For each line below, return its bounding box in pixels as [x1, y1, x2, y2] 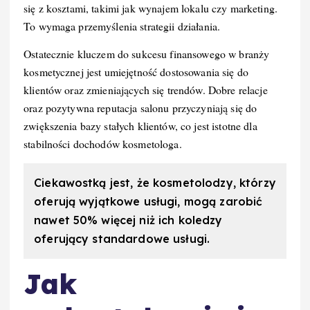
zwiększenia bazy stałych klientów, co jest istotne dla [24, 118, 257, 134]
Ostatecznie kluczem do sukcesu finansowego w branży [24, 46, 270, 62]
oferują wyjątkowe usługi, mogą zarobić [34, 194, 263, 208]
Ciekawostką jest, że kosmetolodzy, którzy [34, 175, 276, 190]
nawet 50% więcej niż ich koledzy [34, 212, 223, 227]
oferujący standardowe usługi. [34, 231, 210, 246]
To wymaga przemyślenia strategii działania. [24, 19, 221, 34]
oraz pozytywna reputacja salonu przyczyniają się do [24, 100, 257, 116]
